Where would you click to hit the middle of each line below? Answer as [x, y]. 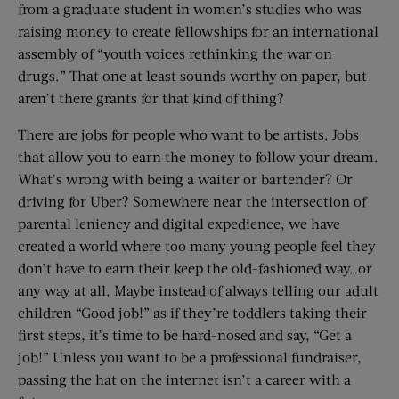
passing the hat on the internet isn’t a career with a [184, 379]
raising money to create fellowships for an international [198, 31]
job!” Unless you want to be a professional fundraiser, [190, 357]
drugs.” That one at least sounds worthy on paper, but [192, 75]
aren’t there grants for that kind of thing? [151, 98]
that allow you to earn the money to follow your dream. [198, 156]
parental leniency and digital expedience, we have [179, 223]
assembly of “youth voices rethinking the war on [175, 53]
